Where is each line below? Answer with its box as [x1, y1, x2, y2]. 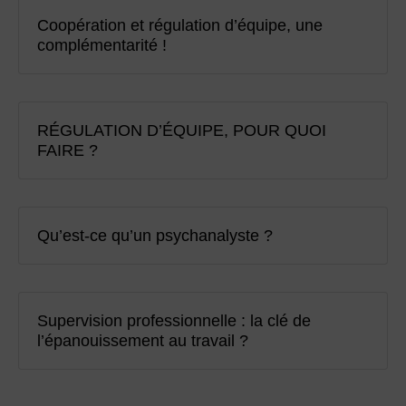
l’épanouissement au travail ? [37, 332, 248, 351]
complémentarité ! [37, 36, 167, 55]
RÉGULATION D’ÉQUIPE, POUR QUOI [37, 121, 326, 140]
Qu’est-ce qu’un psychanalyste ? [37, 227, 273, 246]
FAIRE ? [37, 141, 98, 160]
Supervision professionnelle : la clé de [37, 312, 311, 331]
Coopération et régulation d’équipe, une [37, 16, 323, 35]
